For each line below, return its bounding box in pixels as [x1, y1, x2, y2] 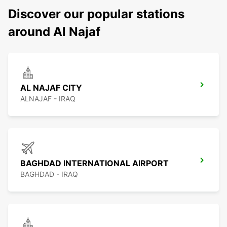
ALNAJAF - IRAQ [20, 94, 75, 103]
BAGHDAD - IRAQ [20, 170, 78, 179]
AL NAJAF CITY [20, 83, 82, 93]
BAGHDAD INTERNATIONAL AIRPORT [20, 158, 169, 169]
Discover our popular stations [8, 7, 184, 22]
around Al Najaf [8, 24, 100, 40]
